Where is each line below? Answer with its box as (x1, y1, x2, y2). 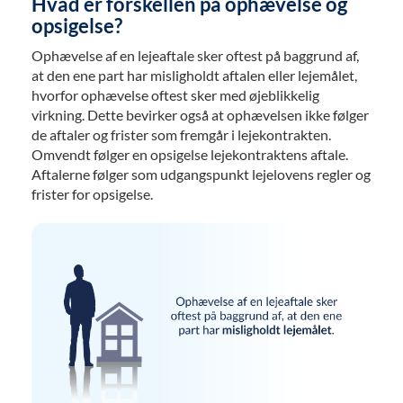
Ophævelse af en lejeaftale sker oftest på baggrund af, (31, 47, 359, 64)
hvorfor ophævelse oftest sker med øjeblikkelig (31, 86, 319, 103)
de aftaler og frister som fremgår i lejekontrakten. (31, 126, 331, 143)
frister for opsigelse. (31, 185, 153, 202)
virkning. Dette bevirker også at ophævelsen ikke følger (31, 106, 369, 123)
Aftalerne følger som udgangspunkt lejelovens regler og (31, 166, 371, 183)
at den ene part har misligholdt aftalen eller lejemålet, (31, 67, 357, 84)
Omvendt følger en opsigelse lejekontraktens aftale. (31, 146, 348, 163)
